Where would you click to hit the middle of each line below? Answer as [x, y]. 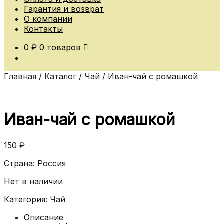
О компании [48, 19]
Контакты [43, 29]
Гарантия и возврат [64, 9]
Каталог [60, 76]
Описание [44, 217]
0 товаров [60, 47]
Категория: [27, 199]
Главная [20, 76]
